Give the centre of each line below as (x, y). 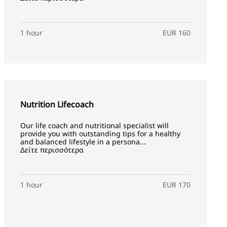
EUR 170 (176, 185)
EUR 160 (176, 33)
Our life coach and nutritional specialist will (94, 125)
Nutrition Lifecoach (57, 104)
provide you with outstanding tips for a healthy (100, 134)
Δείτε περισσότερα (52, 150)
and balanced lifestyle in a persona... (83, 142)
